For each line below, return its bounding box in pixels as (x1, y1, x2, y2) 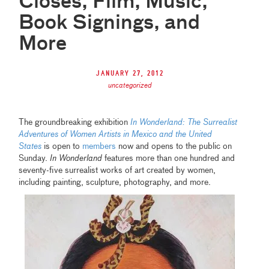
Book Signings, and (19, 14, 201, 34)
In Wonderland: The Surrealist (130, 118, 238, 127)
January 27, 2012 (95, 69, 164, 79)
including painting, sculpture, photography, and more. (19, 178, 211, 187)
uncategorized (107, 82, 152, 90)
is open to (41, 142, 83, 151)
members (82, 142, 116, 151)
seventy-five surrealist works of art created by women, (19, 166, 216, 175)
